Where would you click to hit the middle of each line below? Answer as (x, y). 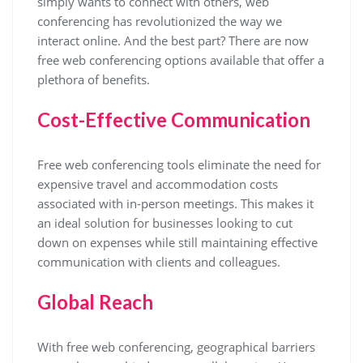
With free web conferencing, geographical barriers (176, 347)
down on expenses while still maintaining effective (177, 242)
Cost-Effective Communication (174, 120)
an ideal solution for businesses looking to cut (165, 223)
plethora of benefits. (94, 79)
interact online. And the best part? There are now (173, 41)
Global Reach (95, 302)
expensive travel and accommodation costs (158, 184)
